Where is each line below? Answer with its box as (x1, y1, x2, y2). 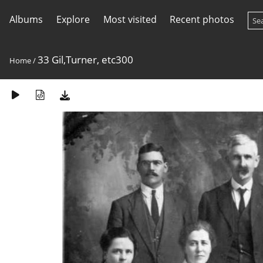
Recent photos (170, 13, 235, 26)
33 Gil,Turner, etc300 (38, 53, 133, 66)
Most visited (103, 13, 157, 26)
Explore (56, 13, 90, 26)
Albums (9, 13, 43, 26)
